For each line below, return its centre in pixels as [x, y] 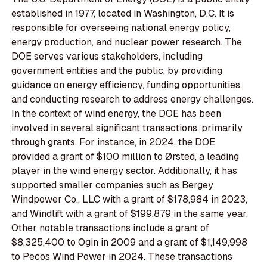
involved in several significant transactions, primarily [127, 128]
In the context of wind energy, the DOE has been [117, 113]
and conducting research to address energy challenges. [133, 99]
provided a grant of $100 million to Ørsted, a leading [125, 156]
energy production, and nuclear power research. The [127, 42]
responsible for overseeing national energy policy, [121, 27]
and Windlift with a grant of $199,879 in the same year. [130, 213]
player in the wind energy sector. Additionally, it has [125, 170]
